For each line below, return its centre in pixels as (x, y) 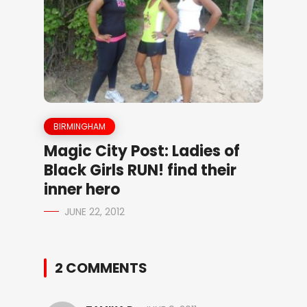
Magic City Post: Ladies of (142, 151)
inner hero (82, 189)
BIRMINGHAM (79, 126)
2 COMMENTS (101, 268)
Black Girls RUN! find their (140, 170)
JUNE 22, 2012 (95, 211)
